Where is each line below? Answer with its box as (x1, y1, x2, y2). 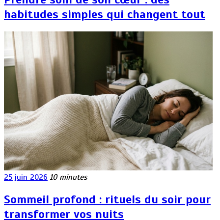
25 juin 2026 (4, 172, 48, 182)
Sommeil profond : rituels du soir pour (4, 192, 211, 207)
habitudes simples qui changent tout (4, 6, 205, 22)
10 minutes (50, 172, 87, 182)
